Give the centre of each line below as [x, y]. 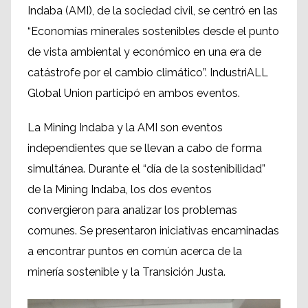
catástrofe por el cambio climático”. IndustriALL [148, 73]
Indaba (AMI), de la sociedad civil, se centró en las [153, 11]
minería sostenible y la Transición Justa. [126, 272]
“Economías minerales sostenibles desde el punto [153, 32]
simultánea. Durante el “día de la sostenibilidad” [146, 169]
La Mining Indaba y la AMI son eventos [125, 128]
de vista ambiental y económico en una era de [144, 52]
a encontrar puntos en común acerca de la [135, 252]
